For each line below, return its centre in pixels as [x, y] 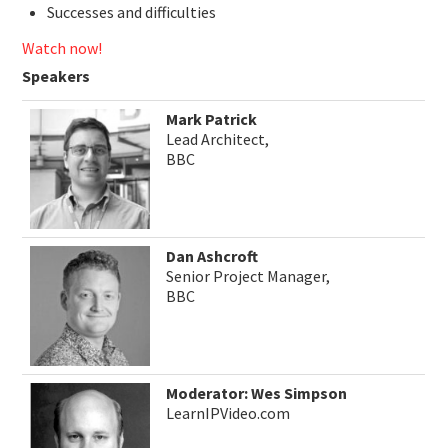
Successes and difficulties [132, 12]
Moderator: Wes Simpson [257, 393]
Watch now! [62, 48]
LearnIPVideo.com [228, 413]
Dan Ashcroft [212, 256]
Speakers [56, 76]
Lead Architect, [218, 139]
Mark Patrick [212, 119]
